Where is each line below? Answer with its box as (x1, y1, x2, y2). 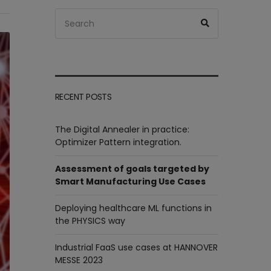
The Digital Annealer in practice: (55, 123, 189, 135)
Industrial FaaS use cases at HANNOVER (55, 241, 218, 253)
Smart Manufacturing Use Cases (55, 175, 206, 188)
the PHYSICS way (55, 215, 125, 227)
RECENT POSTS (55, 91, 112, 103)
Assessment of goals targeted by (55, 163, 209, 175)
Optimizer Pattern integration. (55, 136, 181, 148)
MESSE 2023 (55, 254, 103, 266)
